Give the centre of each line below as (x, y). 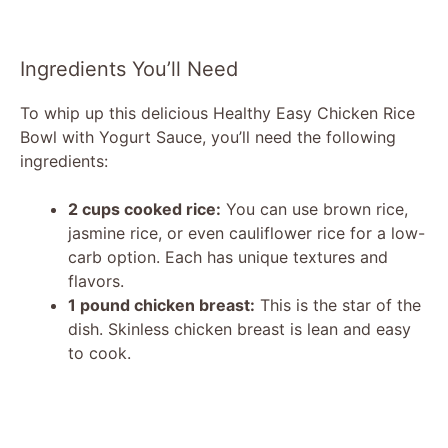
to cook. (99, 352)
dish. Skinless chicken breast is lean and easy (239, 328)
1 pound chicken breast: (161, 304)
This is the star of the (338, 304)
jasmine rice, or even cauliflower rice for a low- (246, 232)
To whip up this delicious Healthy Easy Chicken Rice (217, 112)
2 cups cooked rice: (144, 208)
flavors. (96, 280)
